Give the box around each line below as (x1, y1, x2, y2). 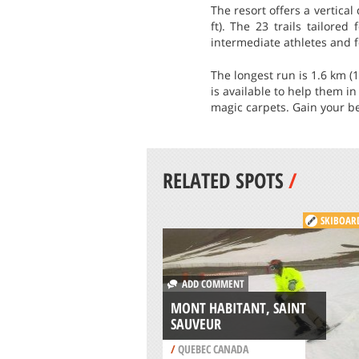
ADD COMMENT (176, 276, 244, 291)
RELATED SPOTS (162, 165, 288, 195)
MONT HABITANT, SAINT (170, 297, 306, 317)
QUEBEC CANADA (175, 341, 248, 357)
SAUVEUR (170, 313, 221, 333)
